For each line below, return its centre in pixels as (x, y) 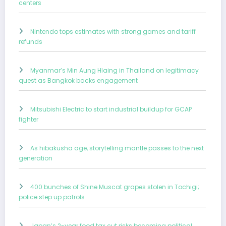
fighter (29, 120)
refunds (31, 42)
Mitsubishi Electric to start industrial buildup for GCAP (111, 109)
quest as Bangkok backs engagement (78, 81)
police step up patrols (52, 197)
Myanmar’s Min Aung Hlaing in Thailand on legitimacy (115, 71)
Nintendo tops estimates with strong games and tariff (113, 32)
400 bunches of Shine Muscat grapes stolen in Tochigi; (115, 187)
